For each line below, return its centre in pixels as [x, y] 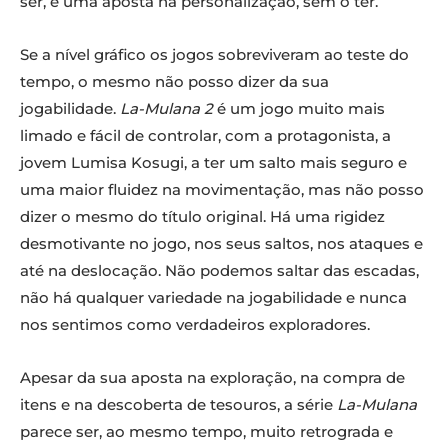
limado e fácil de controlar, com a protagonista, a [205, 135]
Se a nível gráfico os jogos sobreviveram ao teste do [214, 54]
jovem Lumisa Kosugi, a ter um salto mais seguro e [213, 162]
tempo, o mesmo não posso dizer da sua [174, 81]
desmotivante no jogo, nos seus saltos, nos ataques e [221, 243]
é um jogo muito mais [301, 108]
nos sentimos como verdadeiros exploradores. [195, 324]
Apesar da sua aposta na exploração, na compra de [212, 377]
